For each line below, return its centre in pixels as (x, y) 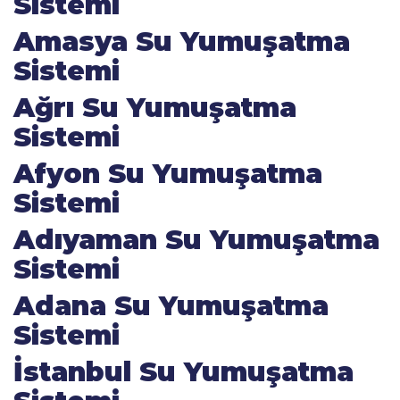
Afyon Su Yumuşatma (168, 174)
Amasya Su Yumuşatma (182, 42)
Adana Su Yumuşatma (171, 306)
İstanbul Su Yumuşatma (183, 372)
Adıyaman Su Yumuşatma (196, 240)
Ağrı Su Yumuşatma (155, 108)
